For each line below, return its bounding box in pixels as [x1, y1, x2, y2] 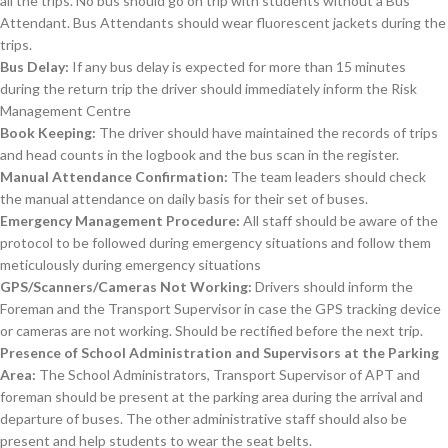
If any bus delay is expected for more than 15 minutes [69, 58, 406, 75]
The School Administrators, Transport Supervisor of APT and [36, 366, 420, 383]
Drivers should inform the [252, 278, 413, 295]
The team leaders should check [228, 168, 426, 185]
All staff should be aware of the [240, 212, 438, 229]
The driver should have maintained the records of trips [96, 124, 438, 141]
